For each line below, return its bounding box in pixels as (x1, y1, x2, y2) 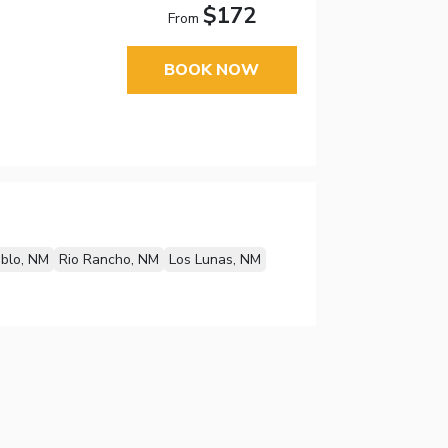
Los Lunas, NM (168, 250, 261, 270)
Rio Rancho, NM (58, 250, 159, 270)
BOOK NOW (164, 58, 260, 81)
